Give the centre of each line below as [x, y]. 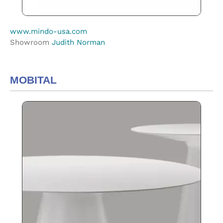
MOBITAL [33, 80]
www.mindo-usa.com [49, 31]
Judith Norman [78, 42]
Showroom [31, 42]
